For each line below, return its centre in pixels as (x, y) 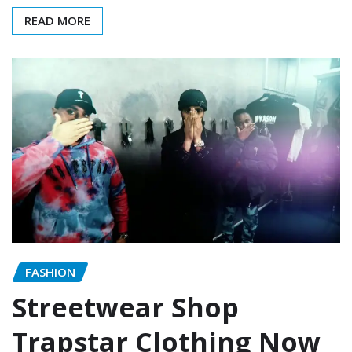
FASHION (50, 272)
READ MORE (57, 20)
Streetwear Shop (125, 307)
